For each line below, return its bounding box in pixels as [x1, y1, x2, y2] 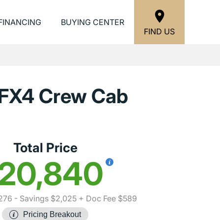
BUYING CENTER [61, 17, 124, 27]
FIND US [144, 26, 175, 36]
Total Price [13, 140, 78, 155]
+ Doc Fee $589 [76, 193, 137, 203]
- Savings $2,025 [12, 193, 77, 203]
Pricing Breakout [23, 210, 81, 219]
